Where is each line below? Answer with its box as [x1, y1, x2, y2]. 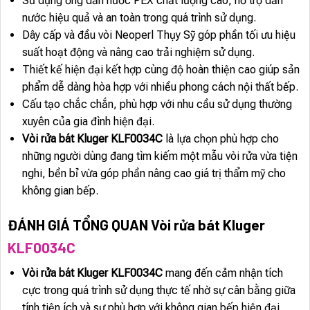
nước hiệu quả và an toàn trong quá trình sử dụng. [21, 10, 256, 24]
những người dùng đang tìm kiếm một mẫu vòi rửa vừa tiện [21, 149, 298, 163]
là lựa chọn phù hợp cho [162, 131, 279, 145]
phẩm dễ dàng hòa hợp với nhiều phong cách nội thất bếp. [21, 80, 298, 93]
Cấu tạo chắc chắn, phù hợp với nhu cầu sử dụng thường [21, 97, 292, 111]
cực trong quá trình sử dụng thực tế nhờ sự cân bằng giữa [21, 284, 295, 298]
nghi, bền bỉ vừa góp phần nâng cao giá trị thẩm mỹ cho [21, 166, 286, 180]
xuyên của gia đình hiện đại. [21, 114, 154, 128]
